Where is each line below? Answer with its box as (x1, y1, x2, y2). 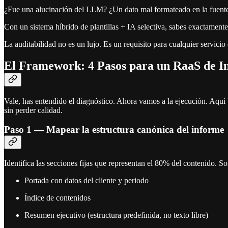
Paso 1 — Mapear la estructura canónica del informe (4, 124, 224, 135)
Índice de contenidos (24, 193, 91, 203)
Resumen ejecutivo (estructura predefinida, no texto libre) (24, 211, 208, 220)
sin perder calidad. (4, 105, 63, 115)
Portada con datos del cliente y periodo (24, 176, 149, 185)
